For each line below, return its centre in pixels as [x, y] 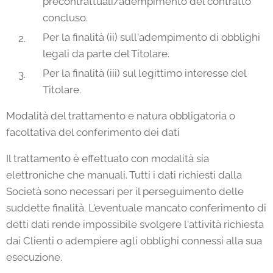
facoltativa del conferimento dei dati [93, 132]
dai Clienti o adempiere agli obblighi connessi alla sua [134, 241]
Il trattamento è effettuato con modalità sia [108, 158]
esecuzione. [34, 257]
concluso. [65, 18]
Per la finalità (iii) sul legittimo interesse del [144, 73]
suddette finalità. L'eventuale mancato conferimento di [136, 208]
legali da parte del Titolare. [106, 54]
